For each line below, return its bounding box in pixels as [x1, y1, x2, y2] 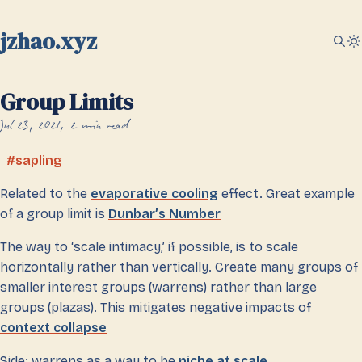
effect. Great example [218, 186, 355, 201]
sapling [15, 153, 62, 168]
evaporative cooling [90, 186, 218, 201]
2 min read [71, 115, 128, 139]
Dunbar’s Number [108, 206, 221, 221]
